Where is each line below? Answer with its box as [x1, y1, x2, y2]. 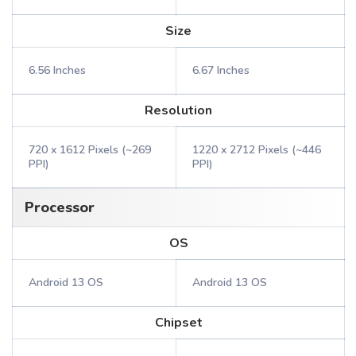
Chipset [154, 314, 203, 331]
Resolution [145, 102, 212, 119]
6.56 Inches [29, 63, 86, 78]
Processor [25, 198, 95, 217]
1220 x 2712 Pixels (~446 [192, 142, 321, 157]
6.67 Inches [192, 63, 250, 78]
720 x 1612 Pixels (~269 [29, 142, 151, 157]
